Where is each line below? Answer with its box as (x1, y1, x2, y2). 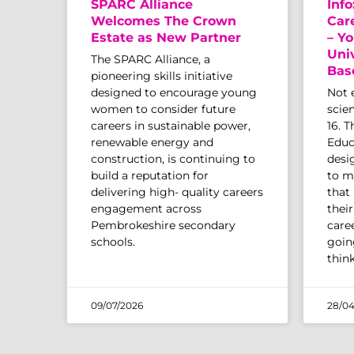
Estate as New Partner (91, 29, 241, 45)
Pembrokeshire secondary (91, 217, 235, 232)
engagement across (91, 201, 201, 216)
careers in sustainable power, (91, 118, 250, 133)
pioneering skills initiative (91, 68, 232, 83)
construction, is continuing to (91, 151, 255, 166)
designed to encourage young (91, 85, 257, 100)
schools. (91, 234, 135, 249)
